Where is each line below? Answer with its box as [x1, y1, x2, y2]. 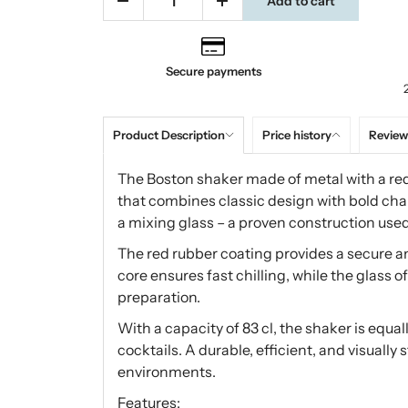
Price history [261, 127, 331, 142]
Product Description [112, 127, 225, 142]
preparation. [117, 287, 200, 306]
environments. [117, 362, 216, 381]
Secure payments [165, 64, 261, 78]
